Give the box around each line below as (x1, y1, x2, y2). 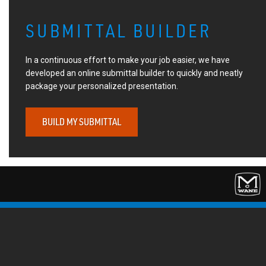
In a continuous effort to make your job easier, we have (25, 55, 230, 65)
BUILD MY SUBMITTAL (42, 116, 121, 128)
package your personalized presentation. (25, 81, 178, 91)
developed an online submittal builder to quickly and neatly (25, 68, 243, 78)
